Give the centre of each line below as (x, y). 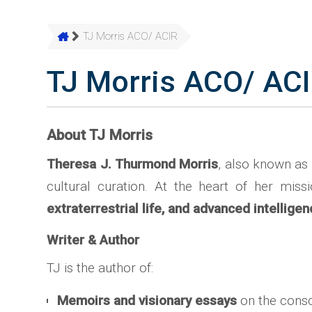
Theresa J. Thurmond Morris (133, 164)
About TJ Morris (100, 135)
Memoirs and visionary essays (147, 301)
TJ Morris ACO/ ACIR (131, 36)
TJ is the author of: (100, 268)
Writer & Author (93, 240)
